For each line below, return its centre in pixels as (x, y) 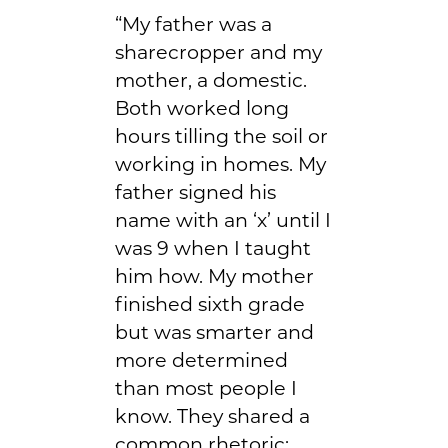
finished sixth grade (210, 303)
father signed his (195, 191)
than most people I (206, 387)
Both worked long (202, 107)
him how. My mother (214, 275)
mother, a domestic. (211, 79)
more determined (201, 359)
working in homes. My (220, 163)
